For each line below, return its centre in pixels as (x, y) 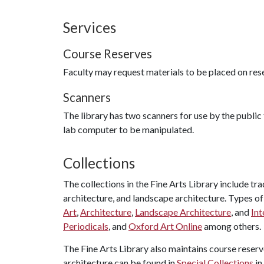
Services (90, 27)
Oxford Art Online (165, 226)
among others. (232, 226)
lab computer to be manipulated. (128, 129)
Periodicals (86, 226)
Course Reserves (108, 54)
